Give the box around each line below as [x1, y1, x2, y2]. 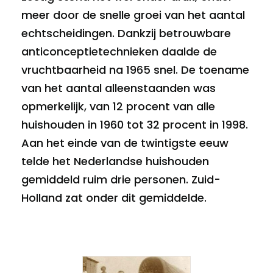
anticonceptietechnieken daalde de [21, 44, 217, 59]
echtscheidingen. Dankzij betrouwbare [21, 26, 231, 41]
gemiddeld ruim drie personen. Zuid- [21, 172, 221, 187]
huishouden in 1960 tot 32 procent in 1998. [21, 117, 248, 132]
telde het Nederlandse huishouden [21, 154, 209, 169]
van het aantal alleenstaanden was [21, 80, 216, 96]
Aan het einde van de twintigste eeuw [21, 135, 229, 151]
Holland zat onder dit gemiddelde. [21, 190, 207, 205]
